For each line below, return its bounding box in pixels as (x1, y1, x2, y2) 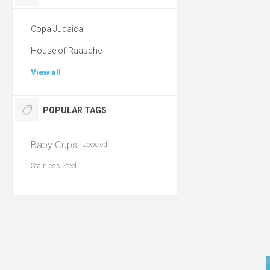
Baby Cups (31, 139, 77, 151)
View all (31, 67, 61, 77)
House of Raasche (31, 46, 102, 55)
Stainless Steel (31, 162, 77, 170)
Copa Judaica (31, 24, 83, 34)
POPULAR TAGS (43, 105, 107, 115)
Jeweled (83, 140, 107, 149)
